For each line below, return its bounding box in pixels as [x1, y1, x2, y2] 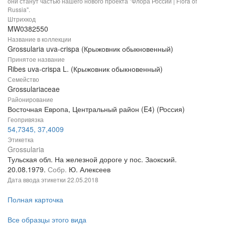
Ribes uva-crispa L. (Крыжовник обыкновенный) [8, 64, 163, 74]
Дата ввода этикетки [8, 175, 67, 184]
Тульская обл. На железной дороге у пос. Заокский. [8, 154, 177, 165]
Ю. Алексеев [69, 164, 110, 175]
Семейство [8, 75, 39, 84]
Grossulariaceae [8, 84, 60, 94]
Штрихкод [8, 15, 36, 24]
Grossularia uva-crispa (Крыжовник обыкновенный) [8, 44, 173, 54]
